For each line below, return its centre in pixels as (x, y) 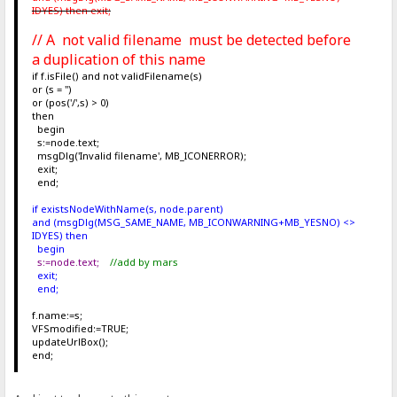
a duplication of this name (118, 60)
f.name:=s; (57, 315)
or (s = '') (51, 90)
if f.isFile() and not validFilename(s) (117, 76)
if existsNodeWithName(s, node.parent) (127, 209)
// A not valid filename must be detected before (191, 40)
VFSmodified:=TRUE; (80, 329)
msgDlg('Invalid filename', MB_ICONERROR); (139, 156)
